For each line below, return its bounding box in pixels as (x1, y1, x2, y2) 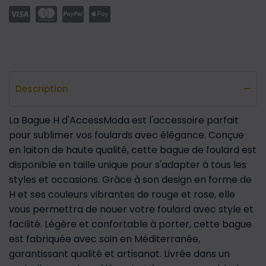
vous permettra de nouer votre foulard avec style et (9, 202, 254, 216)
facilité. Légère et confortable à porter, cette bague (9, 217, 252, 231)
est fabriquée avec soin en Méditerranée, (9, 232, 200, 246)
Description (15, 82, 68, 95)
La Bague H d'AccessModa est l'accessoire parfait (9, 113, 239, 127)
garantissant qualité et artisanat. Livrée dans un (9, 246, 230, 261)
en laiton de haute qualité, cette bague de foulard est (9, 142, 256, 157)
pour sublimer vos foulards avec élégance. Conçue (9, 128, 244, 142)
